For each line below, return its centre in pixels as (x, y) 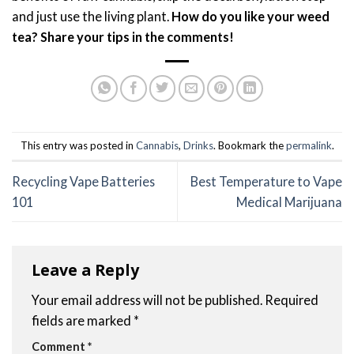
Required (292, 299)
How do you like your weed (250, 16)
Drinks (198, 146)
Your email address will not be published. (147, 299)
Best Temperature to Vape (266, 181)
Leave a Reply (87, 270)
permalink (309, 146)
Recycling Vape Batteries (83, 181)
